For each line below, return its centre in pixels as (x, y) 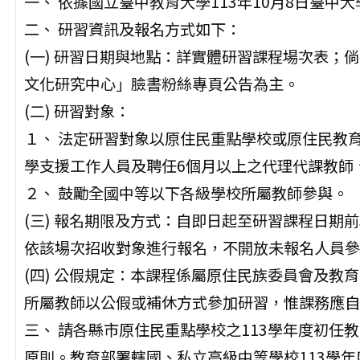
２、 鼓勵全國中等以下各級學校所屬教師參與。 (186, 193)
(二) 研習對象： (77, 111)
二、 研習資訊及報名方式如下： (132, 29)
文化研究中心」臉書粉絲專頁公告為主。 (161, 84)
